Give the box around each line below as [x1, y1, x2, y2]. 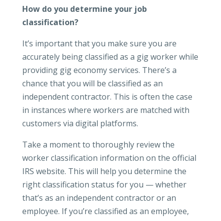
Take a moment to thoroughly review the [22, 139, 175, 150]
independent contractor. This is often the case [22, 91, 192, 102]
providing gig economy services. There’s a [22, 65, 177, 75]
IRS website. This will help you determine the [22, 166, 186, 177]
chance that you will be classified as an [22, 78, 163, 89]
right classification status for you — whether [22, 179, 186, 190]
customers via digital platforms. [22, 118, 138, 129]
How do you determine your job [22, 3, 147, 14]
